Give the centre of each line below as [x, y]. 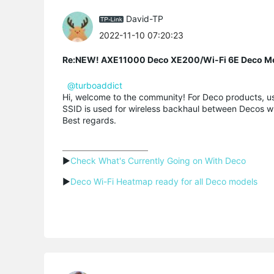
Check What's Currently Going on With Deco [158, 161]
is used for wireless [122, 109]
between [219, 109]
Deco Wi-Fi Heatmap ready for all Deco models [164, 181]
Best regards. [89, 120]
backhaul [181, 109]
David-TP [145, 18]
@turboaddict [95, 85]
